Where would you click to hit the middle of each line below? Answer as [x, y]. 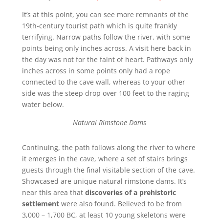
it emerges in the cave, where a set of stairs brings [105, 158]
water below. [44, 104]
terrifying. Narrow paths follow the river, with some [106, 37]
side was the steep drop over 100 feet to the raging [105, 93]
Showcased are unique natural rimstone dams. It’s [104, 181]
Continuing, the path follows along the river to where [109, 147]
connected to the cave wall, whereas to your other [103, 82]
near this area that [53, 192]
